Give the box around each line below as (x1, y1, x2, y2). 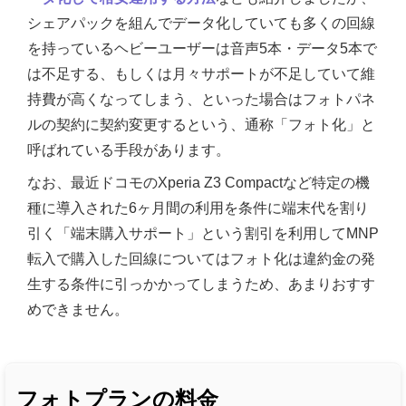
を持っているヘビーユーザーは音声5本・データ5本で (27, 41, 377, 57)
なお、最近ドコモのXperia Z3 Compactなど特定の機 (27, 175, 370, 191)
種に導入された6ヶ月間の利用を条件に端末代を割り (27, 200, 369, 217)
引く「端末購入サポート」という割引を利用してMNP (27, 226, 379, 242)
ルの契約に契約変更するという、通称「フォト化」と (27, 117, 375, 133)
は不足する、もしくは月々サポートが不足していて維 (27, 66, 375, 82)
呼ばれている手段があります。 (27, 142, 230, 159)
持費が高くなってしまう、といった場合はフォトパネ (27, 92, 375, 108)
